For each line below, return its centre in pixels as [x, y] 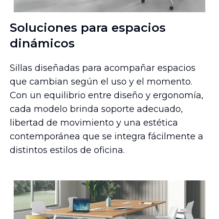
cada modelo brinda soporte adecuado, [96, 109]
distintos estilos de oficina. [67, 150]
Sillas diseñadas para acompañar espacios [103, 68]
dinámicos [42, 44]
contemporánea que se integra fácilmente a [107, 137]
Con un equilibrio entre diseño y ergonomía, [107, 96]
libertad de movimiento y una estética [94, 123]
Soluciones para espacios [88, 28]
